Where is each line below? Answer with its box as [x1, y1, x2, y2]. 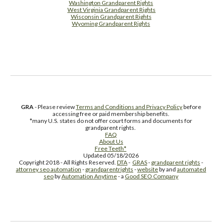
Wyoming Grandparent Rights [72, 20, 150, 27]
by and [158, 166, 177, 173]
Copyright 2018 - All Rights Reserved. [19, 159, 117, 166]
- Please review [35, 103, 76, 111]
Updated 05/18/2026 [83, 152, 139, 159]
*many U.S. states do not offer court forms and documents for [30, 117, 192, 124]
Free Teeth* [95, 145, 126, 152]
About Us [99, 138, 123, 145]
